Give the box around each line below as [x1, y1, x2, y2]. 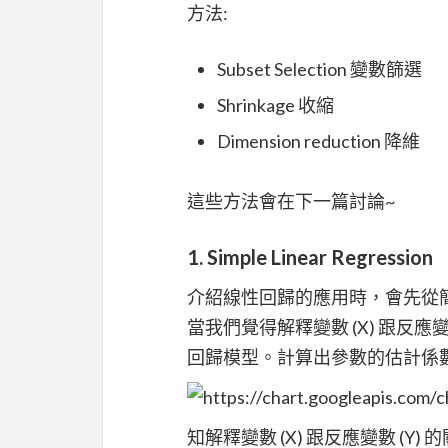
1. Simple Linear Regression [187, 244, 433, 269]
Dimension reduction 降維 [217, 129, 420, 152]
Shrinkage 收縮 [217, 93, 334, 116]
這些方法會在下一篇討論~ [187, 189, 396, 212]
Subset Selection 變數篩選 [217, 57, 422, 80]
